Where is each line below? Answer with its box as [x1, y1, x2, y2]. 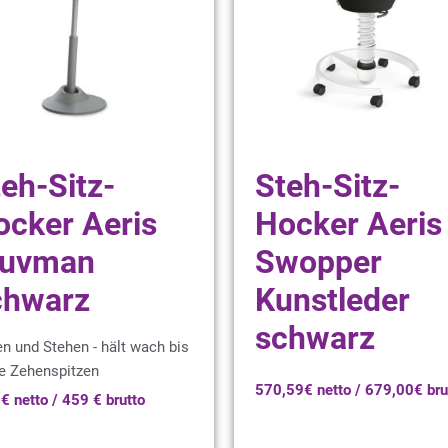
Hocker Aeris [255, 205, 442, 243]
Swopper [255, 243, 382, 281]
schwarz [255, 319, 375, 357]
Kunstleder [255, 281, 410, 319]
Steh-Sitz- [255, 167, 400, 205]
